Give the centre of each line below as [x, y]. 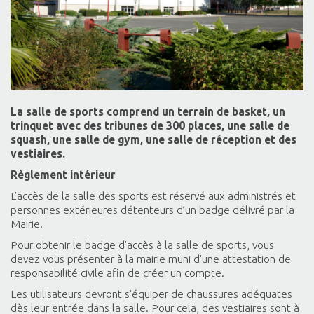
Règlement [39, 174]
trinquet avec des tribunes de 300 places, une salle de [150, 125]
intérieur [91, 174]
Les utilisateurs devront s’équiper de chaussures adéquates [151, 293]
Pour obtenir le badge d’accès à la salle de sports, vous [142, 244]
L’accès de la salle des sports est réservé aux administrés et [153, 195]
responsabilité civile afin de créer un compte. [117, 272]
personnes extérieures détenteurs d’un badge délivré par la [152, 209]
